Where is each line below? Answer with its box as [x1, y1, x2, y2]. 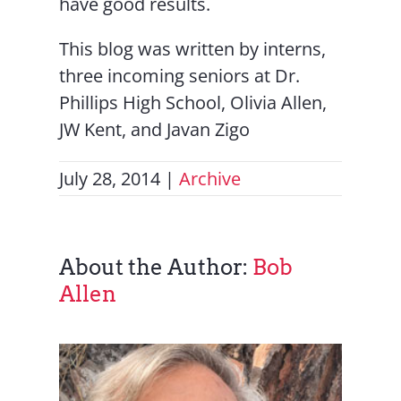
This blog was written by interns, [59, 37, 327, 61]
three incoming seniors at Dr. [59, 64, 301, 88]
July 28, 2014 [59, 166, 161, 191]
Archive [179, 166, 242, 191]
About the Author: [59, 254, 253, 280]
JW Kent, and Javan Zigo [59, 117, 251, 141]
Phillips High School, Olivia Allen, [59, 90, 328, 115]
